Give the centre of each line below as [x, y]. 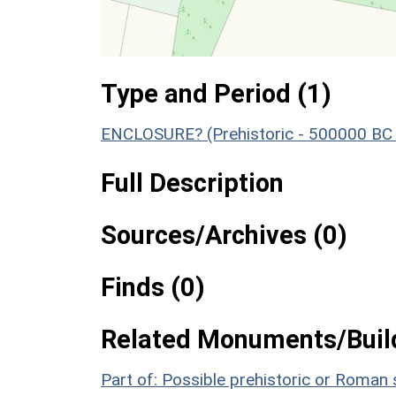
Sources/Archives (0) [224, 235]
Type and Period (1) [216, 93]
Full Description [192, 183]
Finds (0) [153, 287]
